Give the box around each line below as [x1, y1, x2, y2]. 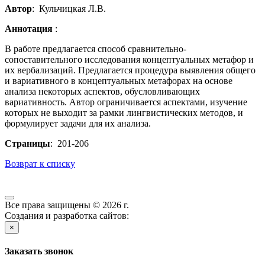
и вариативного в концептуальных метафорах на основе [5, 76, 232, 86]
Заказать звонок [5, 246, 73, 257]
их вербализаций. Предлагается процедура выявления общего [5, 65, 256, 76]
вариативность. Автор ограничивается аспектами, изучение [5, 97, 247, 108]
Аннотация [5, 24, 55, 34]
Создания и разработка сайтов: [5, 211, 131, 221]
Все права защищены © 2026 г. [5, 200, 129, 211]
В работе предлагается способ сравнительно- [5, 44, 186, 54]
